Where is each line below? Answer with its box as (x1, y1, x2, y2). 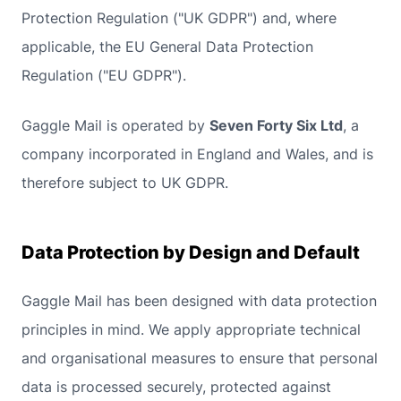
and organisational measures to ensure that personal (21, 349, 378, 367)
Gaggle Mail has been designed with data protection (21, 292, 377, 310)
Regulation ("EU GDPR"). (21, 66, 186, 84)
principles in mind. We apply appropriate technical (21, 320, 361, 338)
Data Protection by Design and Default (21, 242, 360, 263)
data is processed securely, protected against (21, 378, 331, 396)
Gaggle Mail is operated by (21, 116, 209, 134)
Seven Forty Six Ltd (209, 116, 343, 134)
